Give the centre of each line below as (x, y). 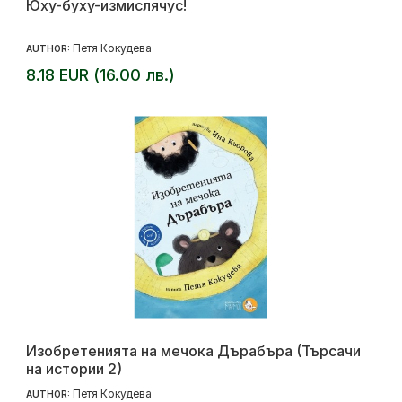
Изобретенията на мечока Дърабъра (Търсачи (193, 351)
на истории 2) (74, 369)
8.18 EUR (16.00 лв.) (100, 75)
